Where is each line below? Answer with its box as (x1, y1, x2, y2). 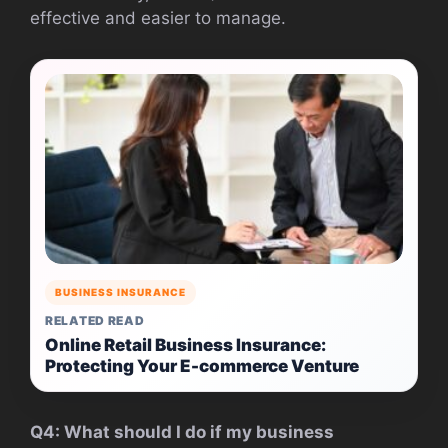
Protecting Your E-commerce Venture (45, 356, 359, 377)
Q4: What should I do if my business (30, 422, 334, 443)
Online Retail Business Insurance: (45, 335, 326, 356)
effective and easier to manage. (30, 8, 286, 29)
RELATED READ (45, 313, 145, 329)
